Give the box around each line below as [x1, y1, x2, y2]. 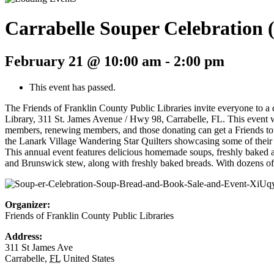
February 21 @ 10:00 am [5, 53, 161, 69]
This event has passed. [29, 81, 116, 92]
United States [63, 253, 114, 264]
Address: [5, 231, 42, 242]
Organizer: [5, 199, 50, 210]
